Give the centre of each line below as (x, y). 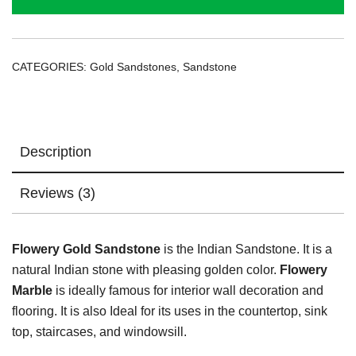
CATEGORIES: (51, 67)
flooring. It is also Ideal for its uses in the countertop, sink (170, 311)
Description (56, 152)
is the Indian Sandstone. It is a (246, 250)
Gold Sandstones (133, 67)
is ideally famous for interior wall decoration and (188, 291)
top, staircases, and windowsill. (99, 332)
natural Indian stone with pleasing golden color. (146, 270)
